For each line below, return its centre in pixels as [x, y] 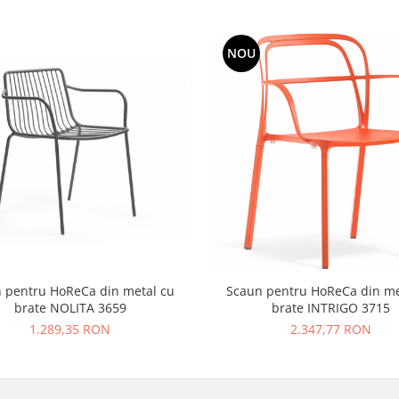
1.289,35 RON [70, 329]
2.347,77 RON [331, 329]
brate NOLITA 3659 [70, 307]
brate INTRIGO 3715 [331, 307]
